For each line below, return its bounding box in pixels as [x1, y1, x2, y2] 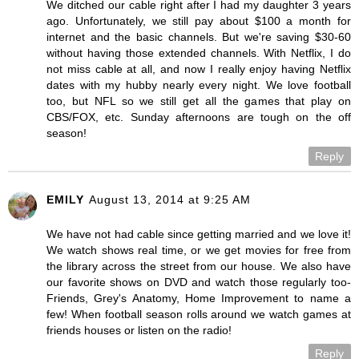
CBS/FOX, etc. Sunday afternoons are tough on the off [46, 110, 351, 123]
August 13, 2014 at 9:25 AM [89, 192, 251, 206]
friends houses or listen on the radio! [46, 323, 232, 337]
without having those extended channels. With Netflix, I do [46, 46, 351, 59]
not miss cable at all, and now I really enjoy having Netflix [46, 62, 351, 75]
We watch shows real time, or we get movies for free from [46, 243, 351, 256]
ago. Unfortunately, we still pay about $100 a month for [46, 14, 351, 27]
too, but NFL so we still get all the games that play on [46, 94, 351, 107]
